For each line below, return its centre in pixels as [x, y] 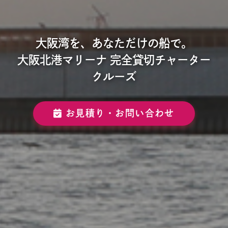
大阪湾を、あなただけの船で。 [114, 43]
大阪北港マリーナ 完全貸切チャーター [114, 60]
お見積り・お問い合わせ [118, 113]
